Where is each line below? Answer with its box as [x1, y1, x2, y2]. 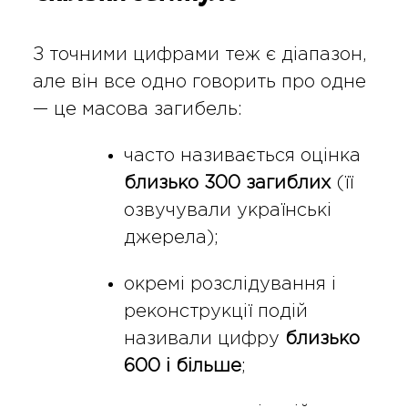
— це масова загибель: [32, 100, 242, 117]
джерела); [123, 229, 219, 246]
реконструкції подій [123, 302, 308, 320]
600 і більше [123, 357, 241, 374]
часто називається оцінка [123, 147, 361, 164]
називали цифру [123, 330, 285, 347]
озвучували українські [123, 201, 331, 219]
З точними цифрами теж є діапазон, [32, 46, 367, 63]
